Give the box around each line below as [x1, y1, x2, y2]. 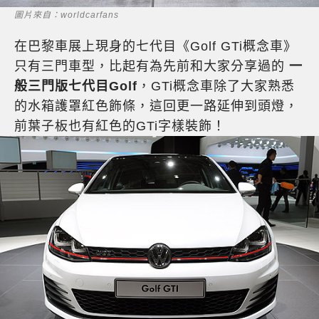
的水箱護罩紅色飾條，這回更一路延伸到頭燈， [14, 98, 298, 113]
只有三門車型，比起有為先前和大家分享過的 [14, 58, 289, 73]
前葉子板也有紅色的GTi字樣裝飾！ [14, 118, 226, 133]
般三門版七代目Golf [14, 78, 137, 93]
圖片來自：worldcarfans [14, 9, 119, 20]
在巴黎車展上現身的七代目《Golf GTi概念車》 [14, 38, 297, 53]
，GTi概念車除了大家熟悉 [137, 78, 295, 93]
